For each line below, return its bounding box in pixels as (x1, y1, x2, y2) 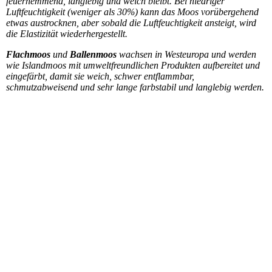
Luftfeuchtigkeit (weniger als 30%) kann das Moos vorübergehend (6, 7, 259, 18)
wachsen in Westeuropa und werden (117, 49, 256, 60)
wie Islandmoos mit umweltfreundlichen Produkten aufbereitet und (6, 60, 260, 71)
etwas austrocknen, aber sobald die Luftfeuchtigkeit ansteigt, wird (6, 18, 256, 29)
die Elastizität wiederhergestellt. (6, 29, 127, 39)
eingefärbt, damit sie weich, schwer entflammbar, (6, 71, 194, 82)
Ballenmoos (70, 49, 117, 60)
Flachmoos (6, 49, 50, 60)
